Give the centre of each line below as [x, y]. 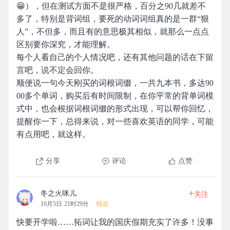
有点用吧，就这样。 [53, 134]
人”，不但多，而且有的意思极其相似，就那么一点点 [113, 32]
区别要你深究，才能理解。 [66, 44]
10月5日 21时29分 [65, 204]
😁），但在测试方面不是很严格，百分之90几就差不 [111, 6]
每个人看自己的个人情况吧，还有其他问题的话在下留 [115, 57]
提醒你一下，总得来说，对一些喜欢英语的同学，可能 [115, 121]
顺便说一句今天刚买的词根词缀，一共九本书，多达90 [115, 83]
